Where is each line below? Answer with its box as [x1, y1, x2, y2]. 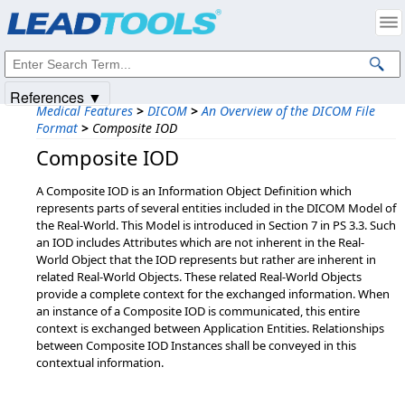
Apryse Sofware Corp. [70, 16, 184, 33]
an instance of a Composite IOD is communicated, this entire [36, 303, 360, 319]
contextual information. [36, 354, 164, 371]
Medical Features [36, 102, 133, 119]
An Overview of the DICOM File [202, 102, 375, 119]
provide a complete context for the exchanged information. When [36, 286, 390, 302]
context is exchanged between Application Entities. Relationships [36, 320, 384, 336]
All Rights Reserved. [184, 16, 292, 33]
